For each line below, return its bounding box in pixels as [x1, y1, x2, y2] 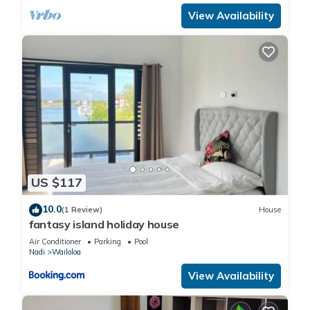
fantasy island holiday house [29, 217, 180, 231]
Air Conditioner [29, 236, 81, 246]
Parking [94, 236, 121, 246]
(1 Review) [62, 205, 102, 215]
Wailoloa [52, 246, 81, 257]
